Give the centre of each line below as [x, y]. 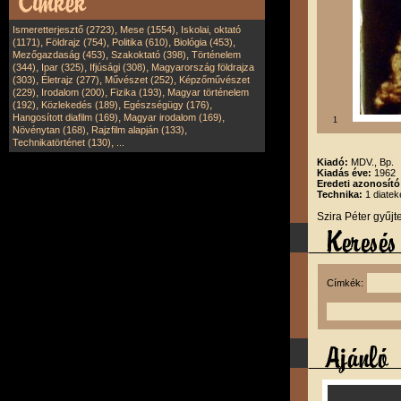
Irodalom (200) [73, 92]
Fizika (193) [136, 92]
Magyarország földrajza [203, 67]
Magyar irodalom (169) [173, 117]
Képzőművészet [214, 80]
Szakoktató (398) [149, 55]
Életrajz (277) [70, 80]
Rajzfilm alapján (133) [138, 130]
